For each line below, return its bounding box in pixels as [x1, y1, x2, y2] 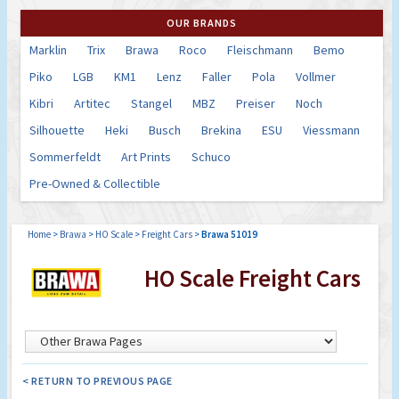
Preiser [236, 94, 275, 111]
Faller [202, 68, 232, 85]
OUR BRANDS [167, 15, 237, 29]
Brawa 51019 [201, 227, 257, 240]
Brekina [201, 121, 241, 138]
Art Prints [121, 148, 171, 165]
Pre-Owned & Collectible [29, 175, 160, 191]
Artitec [74, 94, 110, 111]
